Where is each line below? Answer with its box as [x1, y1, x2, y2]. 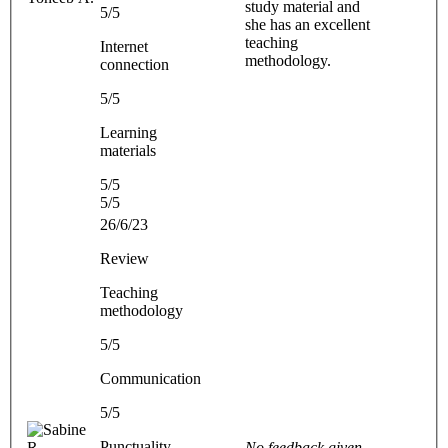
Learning [100, 123, 157, 141]
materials [100, 141, 156, 159]
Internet [100, 37, 148, 55]
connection [100, 55, 169, 73]
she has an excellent [245, 15, 370, 33]
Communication [100, 369, 201, 387]
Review [100, 249, 149, 267]
